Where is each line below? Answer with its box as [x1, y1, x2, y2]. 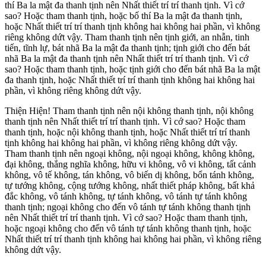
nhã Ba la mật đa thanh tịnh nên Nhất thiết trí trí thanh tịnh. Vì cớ [5, 53, 248, 64]
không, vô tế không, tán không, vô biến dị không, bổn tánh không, [5, 170, 254, 180]
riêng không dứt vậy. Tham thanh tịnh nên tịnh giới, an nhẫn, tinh [5, 32, 249, 43]
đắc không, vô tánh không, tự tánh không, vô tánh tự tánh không [5, 191, 247, 202]
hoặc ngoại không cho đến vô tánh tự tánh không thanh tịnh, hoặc [5, 223, 251, 234]
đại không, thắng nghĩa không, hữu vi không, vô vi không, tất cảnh [5, 159, 256, 170]
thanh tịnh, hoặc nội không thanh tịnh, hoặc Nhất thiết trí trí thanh [5, 127, 250, 138]
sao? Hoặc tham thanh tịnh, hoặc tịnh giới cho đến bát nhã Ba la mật [5, 64, 260, 75]
